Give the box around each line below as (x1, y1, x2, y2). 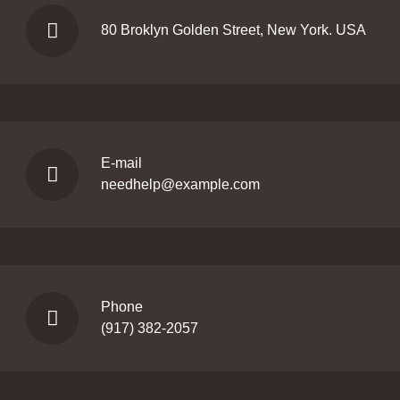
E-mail (101, 155, 142, 171)
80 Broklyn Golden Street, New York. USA (101, 22, 366, 38)
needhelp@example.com (101, 177, 260, 193)
